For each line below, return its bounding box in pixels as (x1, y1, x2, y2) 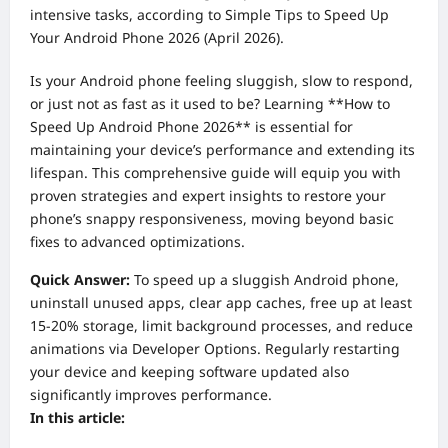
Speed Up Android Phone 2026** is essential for (30, 117, 353, 137)
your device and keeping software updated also (30, 362, 349, 382)
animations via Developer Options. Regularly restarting (30, 339, 400, 359)
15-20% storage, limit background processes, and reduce (30, 316, 413, 336)
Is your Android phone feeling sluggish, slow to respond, (30, 71, 413, 91)
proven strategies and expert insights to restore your (30, 186, 386, 206)
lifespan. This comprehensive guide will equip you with (30, 163, 401, 183)
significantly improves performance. (30, 385, 272, 405)
